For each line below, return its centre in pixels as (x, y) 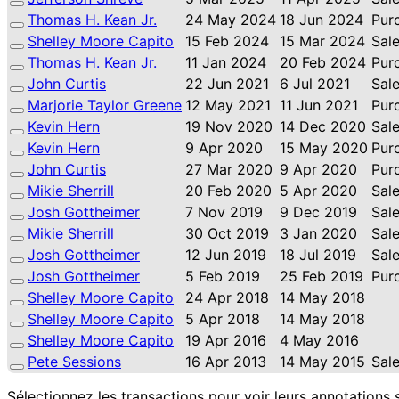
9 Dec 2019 (318, 212)
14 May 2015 (322, 361)
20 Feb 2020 (228, 190)
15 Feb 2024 (227, 41)
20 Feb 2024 (323, 62)
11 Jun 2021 (319, 105)
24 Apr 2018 (227, 297)
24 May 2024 (231, 19)
